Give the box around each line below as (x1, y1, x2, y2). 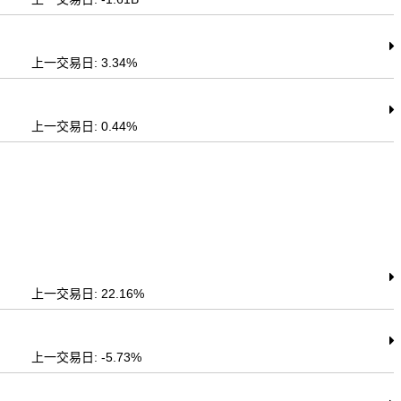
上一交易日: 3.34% (31, 55, 138, 70)
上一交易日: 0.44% (31, 119, 138, 133)
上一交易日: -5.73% (31, 350, 142, 364)
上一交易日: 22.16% (31, 286, 145, 301)
